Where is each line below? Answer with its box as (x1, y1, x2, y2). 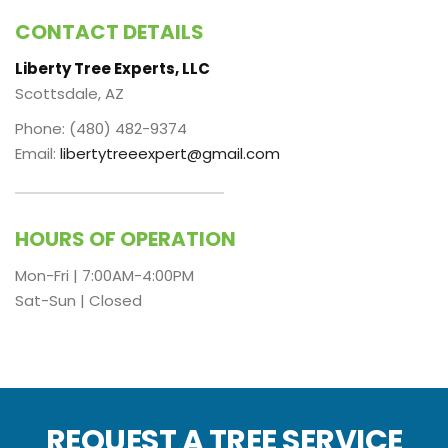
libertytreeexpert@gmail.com (60, 143, 280, 165)
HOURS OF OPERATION (15, 225, 236, 254)
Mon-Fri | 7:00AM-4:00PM (15, 265, 194, 287)
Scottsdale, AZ (15, 83, 124, 105)
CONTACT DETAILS (15, 18, 204, 47)
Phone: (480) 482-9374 (15, 118, 187, 140)
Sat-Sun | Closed (15, 290, 142, 312)
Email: (15, 143, 60, 165)
